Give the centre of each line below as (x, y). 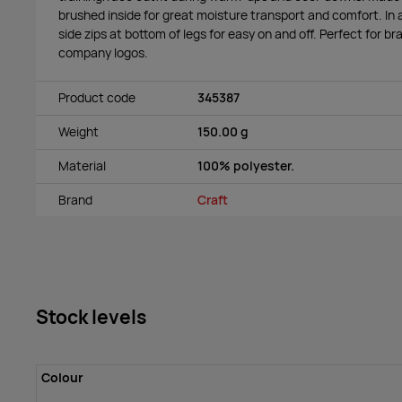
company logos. (103, 52)
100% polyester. (246, 166)
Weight (79, 131)
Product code (97, 97)
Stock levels (91, 317)
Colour (62, 378)
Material (82, 166)
